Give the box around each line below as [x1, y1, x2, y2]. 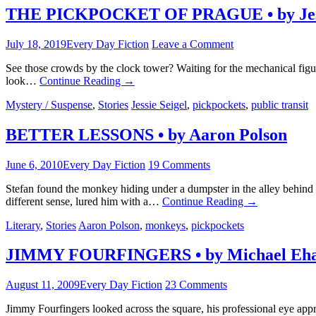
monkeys [145, 219, 186, 231]
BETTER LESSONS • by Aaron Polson [6, 125, 287, 144]
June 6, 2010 [6, 158, 63, 171]
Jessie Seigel [131, 98, 187, 111]
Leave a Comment [152, 37, 233, 50]
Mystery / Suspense [6, 98, 92, 111]
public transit [251, 98, 308, 111]
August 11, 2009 [6, 279, 80, 291]
